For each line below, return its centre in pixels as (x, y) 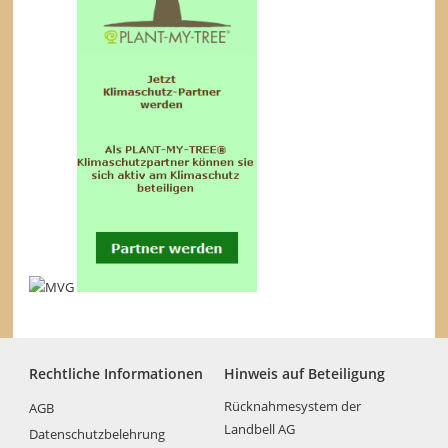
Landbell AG (259, 428)
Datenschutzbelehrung (97, 433)
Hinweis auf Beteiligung (304, 374)
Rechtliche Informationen (116, 374)
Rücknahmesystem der (292, 405)
